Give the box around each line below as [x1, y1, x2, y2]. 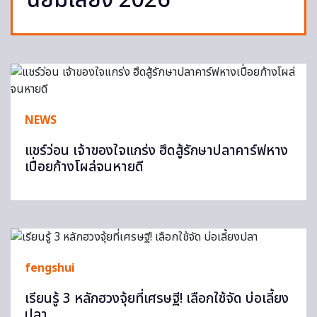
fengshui [25, 260, 75, 277]
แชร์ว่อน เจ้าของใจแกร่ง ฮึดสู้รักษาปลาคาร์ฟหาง [25, 141, 288, 161]
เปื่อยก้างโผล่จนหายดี [25, 157, 144, 178]
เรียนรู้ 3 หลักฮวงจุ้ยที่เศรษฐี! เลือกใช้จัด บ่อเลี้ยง [25, 289, 289, 309]
